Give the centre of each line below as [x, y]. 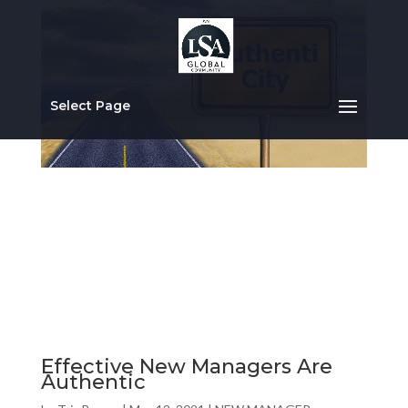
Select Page [90, 106]
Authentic [93, 382]
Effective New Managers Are [186, 367]
